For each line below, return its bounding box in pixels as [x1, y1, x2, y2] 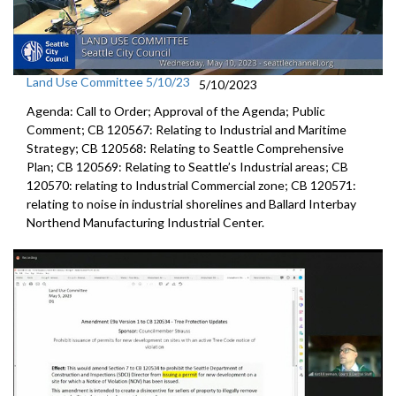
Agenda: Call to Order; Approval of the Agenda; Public [27, 103, 325, 118]
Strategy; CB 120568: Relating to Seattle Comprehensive [27, 140, 344, 156]
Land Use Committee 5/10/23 [27, 73, 190, 89]
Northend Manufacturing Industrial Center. [27, 214, 264, 230]
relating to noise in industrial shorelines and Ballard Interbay [27, 195, 356, 211]
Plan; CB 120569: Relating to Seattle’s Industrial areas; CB [27, 158, 348, 174]
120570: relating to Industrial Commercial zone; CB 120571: [27, 177, 356, 193]
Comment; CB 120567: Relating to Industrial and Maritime [27, 121, 346, 137]
